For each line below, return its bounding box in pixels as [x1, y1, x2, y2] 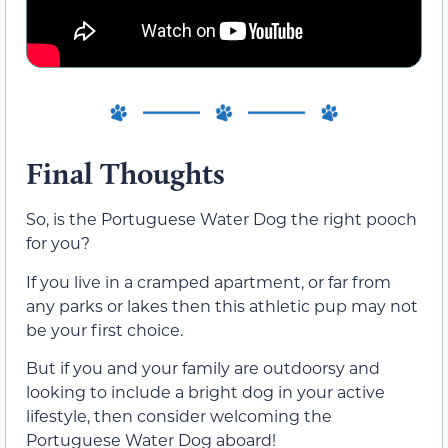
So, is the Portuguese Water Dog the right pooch [26, 208, 417, 230]
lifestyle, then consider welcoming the [26, 405, 332, 427]
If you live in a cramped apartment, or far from [26, 270, 391, 292]
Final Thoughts [26, 155, 225, 193]
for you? [26, 232, 90, 254]
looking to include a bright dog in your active [26, 381, 385, 403]
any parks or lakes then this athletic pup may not [26, 294, 418, 316]
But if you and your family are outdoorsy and [26, 357, 380, 379]
